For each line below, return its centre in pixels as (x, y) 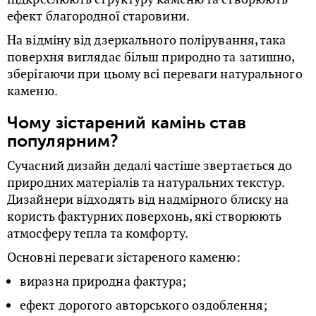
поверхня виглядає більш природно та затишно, (151, 57)
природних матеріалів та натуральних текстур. (146, 182)
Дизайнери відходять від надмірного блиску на (148, 199)
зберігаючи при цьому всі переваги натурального (155, 74)
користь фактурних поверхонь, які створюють (145, 216)
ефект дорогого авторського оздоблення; (144, 305)
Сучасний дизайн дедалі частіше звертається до (150, 165)
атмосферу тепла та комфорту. (98, 233)
